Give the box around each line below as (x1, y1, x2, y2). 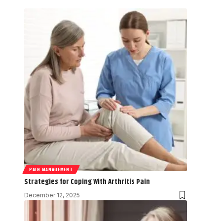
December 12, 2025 (24, 191, 80, 199)
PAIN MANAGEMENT (29, 165, 73, 173)
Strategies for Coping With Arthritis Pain (24, 176, 150, 187)
